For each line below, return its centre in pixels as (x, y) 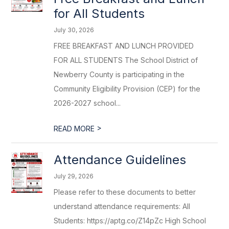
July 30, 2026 (74, 30)
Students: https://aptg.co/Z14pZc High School (130, 221)
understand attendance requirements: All (122, 206)
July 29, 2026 (74, 176)
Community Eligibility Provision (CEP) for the (127, 89)
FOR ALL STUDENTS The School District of (126, 60)
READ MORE (75, 129)
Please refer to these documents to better (125, 192)
